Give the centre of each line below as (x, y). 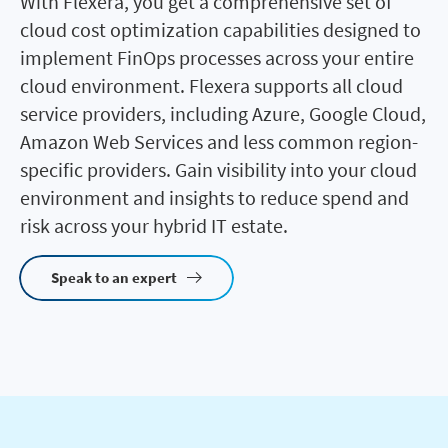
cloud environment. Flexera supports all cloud (211, 85)
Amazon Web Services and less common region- (219, 141)
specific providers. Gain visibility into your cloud (218, 169)
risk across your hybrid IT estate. (154, 225)
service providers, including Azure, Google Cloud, (223, 113)
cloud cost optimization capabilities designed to (220, 29)
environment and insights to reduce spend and (214, 197)
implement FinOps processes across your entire (217, 57)
